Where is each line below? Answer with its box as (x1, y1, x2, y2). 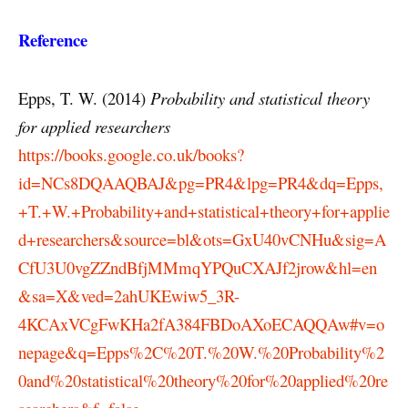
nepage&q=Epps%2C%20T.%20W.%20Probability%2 (18, 341, 384, 364)
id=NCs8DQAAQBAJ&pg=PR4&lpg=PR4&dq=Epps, (18, 171, 383, 195)
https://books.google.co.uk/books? (18, 143, 244, 167)
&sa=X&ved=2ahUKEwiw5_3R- (18, 284, 240, 308)
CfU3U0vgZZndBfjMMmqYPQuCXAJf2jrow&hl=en (18, 256, 377, 280)
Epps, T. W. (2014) (18, 87, 150, 110)
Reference (18, 27, 87, 53)
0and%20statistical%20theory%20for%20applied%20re (18, 369, 388, 393)
